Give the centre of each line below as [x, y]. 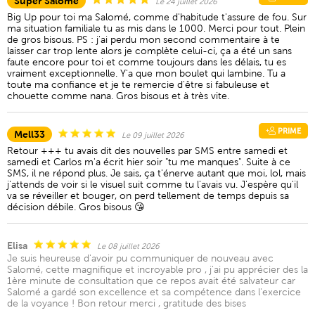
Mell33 [30, 134]
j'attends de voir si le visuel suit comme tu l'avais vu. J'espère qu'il [153, 184]
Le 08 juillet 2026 [128, 246]
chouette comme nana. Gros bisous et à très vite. [118, 96]
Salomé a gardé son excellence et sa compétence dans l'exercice [154, 292]
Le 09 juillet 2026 [153, 135]
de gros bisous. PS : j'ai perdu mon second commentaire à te [143, 39]
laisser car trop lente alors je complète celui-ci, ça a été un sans [149, 51]
